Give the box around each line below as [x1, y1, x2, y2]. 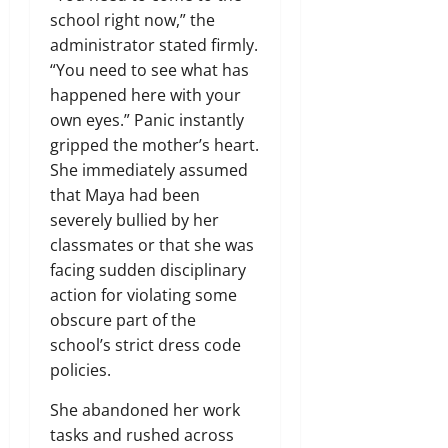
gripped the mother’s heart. [50, 133, 259, 156]
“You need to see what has [50, 58, 249, 81]
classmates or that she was [50, 233, 254, 256]
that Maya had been [50, 183, 200, 206]
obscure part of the [50, 308, 196, 331]
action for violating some [50, 283, 237, 306]
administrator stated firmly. [50, 33, 258, 56]
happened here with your [50, 83, 241, 106]
